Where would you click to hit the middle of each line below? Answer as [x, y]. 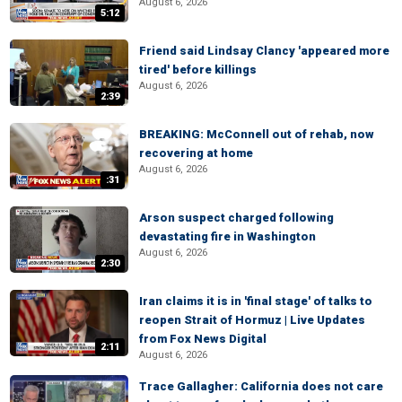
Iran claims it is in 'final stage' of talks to [256, 301]
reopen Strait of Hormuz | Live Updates [252, 320]
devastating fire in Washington [227, 236]
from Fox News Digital [203, 339]
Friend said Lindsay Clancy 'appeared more [264, 51]
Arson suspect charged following [236, 218]
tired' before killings [198, 70]
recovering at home [196, 153]
